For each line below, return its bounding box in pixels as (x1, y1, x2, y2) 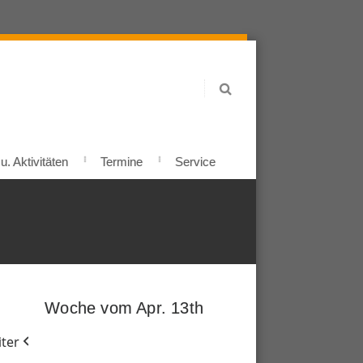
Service (175, 155, 216, 169)
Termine (100, 155, 143, 169)
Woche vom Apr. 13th (45, 299, 203, 317)
